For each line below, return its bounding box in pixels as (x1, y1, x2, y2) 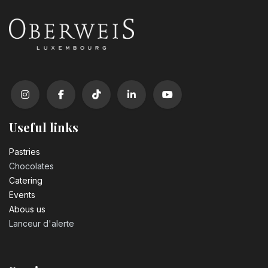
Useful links (9, 119, 78, 136)
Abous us (9, 204, 45, 215)
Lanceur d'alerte (9, 218, 74, 229)
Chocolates (9, 161, 54, 172)
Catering (9, 175, 42, 186)
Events (9, 190, 35, 200)
